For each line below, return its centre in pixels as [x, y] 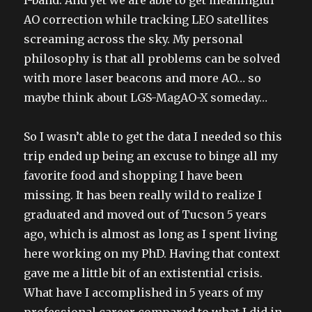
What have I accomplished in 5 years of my [144, 292]
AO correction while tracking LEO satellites [147, 19]
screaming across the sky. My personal [134, 39]
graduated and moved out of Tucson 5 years [146, 214]
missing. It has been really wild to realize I [143, 195]
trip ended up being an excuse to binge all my [151, 156]
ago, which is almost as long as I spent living [151, 234]
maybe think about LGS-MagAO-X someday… [146, 97]
